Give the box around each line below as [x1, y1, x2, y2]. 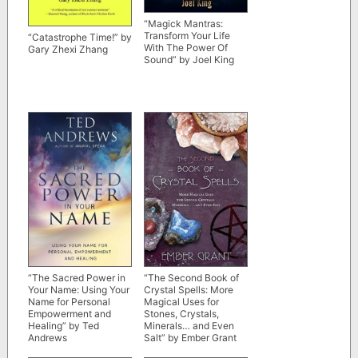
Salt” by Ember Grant [143, 332, 237, 344]
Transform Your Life [143, 29, 230, 42]
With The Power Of [143, 41, 228, 54]
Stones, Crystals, [143, 308, 219, 320]
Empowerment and [27, 308, 111, 320]
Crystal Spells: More [143, 284, 233, 296]
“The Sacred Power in [27, 272, 125, 284]
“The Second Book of [143, 272, 239, 284]
